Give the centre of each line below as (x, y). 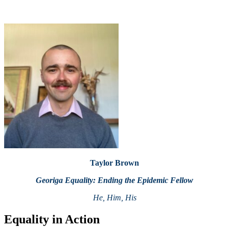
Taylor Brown (114, 163)
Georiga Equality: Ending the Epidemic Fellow (114, 180)
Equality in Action (52, 219)
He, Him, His (114, 198)
